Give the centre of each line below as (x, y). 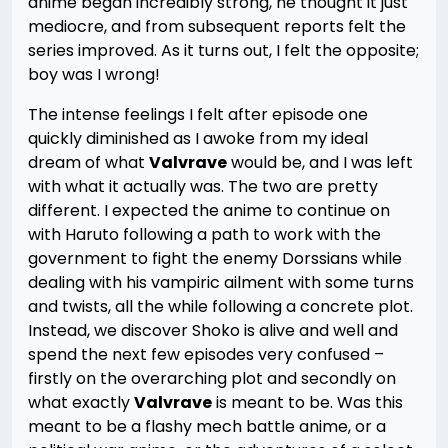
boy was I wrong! (94, 74)
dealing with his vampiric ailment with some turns (221, 282)
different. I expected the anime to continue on (209, 210)
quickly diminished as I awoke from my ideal (198, 138)
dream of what (88, 162)
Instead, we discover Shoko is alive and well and (213, 330)
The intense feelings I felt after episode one (198, 114)
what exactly (81, 402)
